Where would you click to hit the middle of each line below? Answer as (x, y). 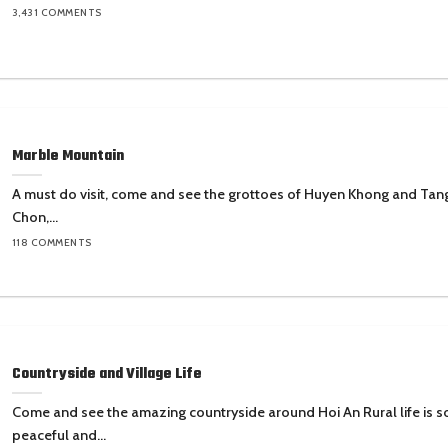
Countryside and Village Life (106, 373)
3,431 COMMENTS (56, 13)
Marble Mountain (67, 155)
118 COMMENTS (51, 243)
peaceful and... (58, 435)
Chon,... (34, 217)
